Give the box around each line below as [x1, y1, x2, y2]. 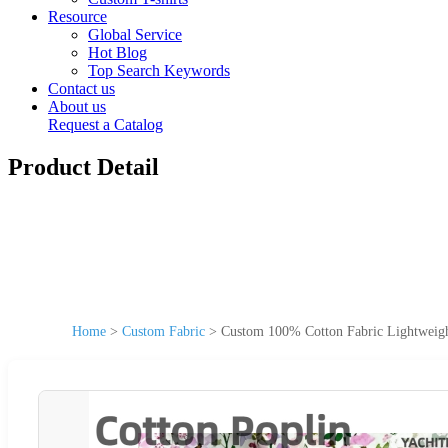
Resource [48, 8, 107, 25]
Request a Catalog [48, 116, 163, 133]
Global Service [88, 26, 182, 43]
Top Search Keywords [88, 62, 230, 79]
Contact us [48, 80, 115, 97]
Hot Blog [88, 44, 147, 61]
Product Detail [8, 153, 159, 180]
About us [48, 98, 106, 115]
